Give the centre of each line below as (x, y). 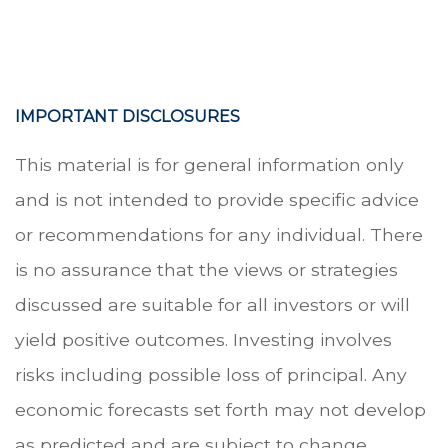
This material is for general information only (209, 165)
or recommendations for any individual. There (219, 235)
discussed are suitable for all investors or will (212, 305)
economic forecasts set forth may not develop (220, 410)
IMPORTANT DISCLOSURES (127, 117)
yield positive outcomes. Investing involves (203, 340)
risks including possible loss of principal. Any (211, 375)
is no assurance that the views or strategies (206, 270)
